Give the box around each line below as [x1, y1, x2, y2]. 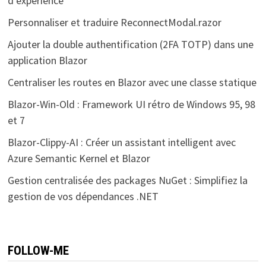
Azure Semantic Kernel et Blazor [7, 151, 150, 165]
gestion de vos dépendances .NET [7, 189, 159, 203]
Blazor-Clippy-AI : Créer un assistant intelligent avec [7, 135, 236, 149]
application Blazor [7, 53, 87, 67]
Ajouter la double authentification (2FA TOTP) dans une [7, 37, 254, 51]
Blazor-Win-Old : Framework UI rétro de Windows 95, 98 [7, 97, 255, 111]
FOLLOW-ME [7, 243, 69, 258]
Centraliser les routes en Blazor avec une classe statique [7, 75, 256, 89]
